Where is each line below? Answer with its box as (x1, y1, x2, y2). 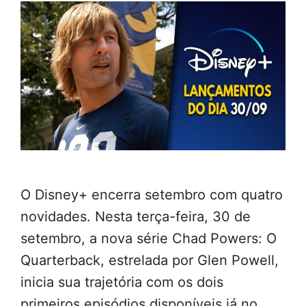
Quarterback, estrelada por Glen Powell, (20, 252, 279, 269)
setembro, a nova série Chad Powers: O (20, 230, 277, 247)
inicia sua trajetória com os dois (20, 274, 223, 291)
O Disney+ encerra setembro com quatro (20, 186, 283, 204)
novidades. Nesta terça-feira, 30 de (20, 208, 251, 225)
